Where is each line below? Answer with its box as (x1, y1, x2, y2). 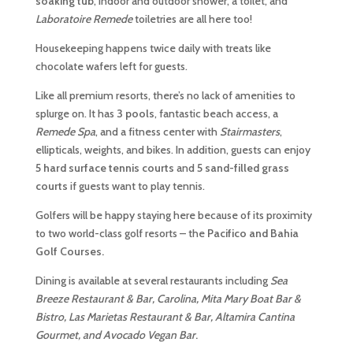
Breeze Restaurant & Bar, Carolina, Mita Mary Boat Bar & (35, 292, 301, 306)
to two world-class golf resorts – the (35, 226, 207, 240)
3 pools (116, 106, 154, 121)
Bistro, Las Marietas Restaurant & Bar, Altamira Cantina (35, 310, 295, 324)
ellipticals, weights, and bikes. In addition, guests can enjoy (35, 143, 310, 157)
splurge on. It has (35, 106, 117, 121)
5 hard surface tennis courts (35, 161, 174, 175)
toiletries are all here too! (132, 12, 252, 26)
